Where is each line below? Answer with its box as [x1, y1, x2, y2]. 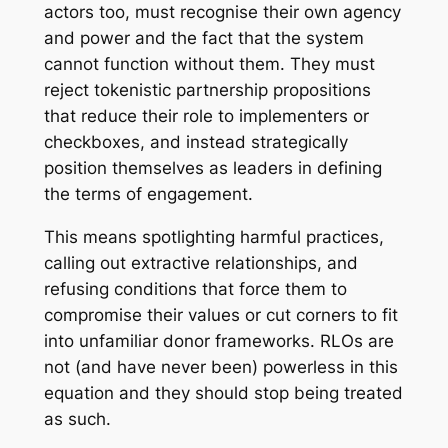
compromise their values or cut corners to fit [43, 304, 398, 325]
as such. [43, 408, 111, 429]
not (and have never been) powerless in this [43, 356, 398, 377]
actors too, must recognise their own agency [43, 2, 401, 23]
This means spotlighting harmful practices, [43, 226, 384, 247]
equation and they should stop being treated [43, 382, 403, 403]
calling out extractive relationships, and [43, 252, 358, 273]
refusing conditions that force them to [43, 278, 347, 299]
